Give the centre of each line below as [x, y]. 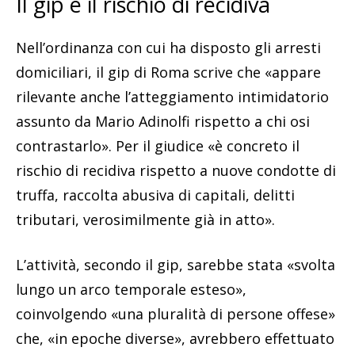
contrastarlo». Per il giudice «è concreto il [158, 146]
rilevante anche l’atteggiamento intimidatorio [172, 97]
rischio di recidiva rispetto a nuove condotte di [176, 171]
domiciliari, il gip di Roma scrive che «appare [168, 73]
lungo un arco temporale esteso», [131, 290]
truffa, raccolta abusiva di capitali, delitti [155, 195]
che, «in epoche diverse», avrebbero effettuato [175, 339]
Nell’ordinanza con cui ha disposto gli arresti [168, 48]
